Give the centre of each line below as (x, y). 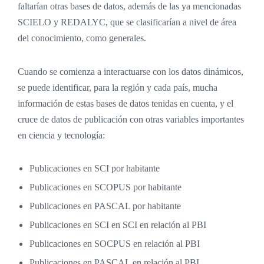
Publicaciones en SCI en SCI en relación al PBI (118, 225)
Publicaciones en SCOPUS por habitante (105, 187)
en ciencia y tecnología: (61, 136)
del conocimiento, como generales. (82, 38)
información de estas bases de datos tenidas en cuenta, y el (126, 104)
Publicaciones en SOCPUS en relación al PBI (115, 244)
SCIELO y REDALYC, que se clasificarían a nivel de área (127, 22)
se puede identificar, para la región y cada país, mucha (118, 88)
